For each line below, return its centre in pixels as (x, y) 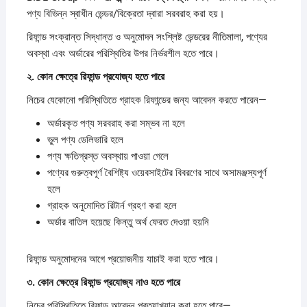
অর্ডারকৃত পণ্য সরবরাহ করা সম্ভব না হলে (116, 123)
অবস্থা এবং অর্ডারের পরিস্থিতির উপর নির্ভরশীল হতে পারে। (123, 53)
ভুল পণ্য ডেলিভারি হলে (85, 139)
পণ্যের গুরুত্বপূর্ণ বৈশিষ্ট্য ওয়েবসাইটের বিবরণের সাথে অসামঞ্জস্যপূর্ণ (157, 172)
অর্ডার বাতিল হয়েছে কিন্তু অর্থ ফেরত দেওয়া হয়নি (128, 222)
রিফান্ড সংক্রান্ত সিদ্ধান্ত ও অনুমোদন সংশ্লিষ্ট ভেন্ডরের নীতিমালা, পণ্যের (147, 37)
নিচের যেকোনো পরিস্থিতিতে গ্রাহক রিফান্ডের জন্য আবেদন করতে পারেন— (146, 100)
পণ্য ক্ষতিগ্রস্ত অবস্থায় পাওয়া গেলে (108, 156)
